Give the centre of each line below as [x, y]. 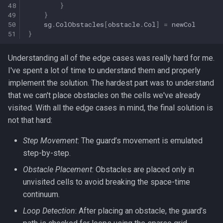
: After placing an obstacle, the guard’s [141, 211]
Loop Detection [49, 211]
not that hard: [30, 120]
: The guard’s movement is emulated [140, 141]
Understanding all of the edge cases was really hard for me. [111, 58]
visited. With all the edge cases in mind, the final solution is [111, 108]
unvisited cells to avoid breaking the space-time [107, 182]
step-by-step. [47, 153]
